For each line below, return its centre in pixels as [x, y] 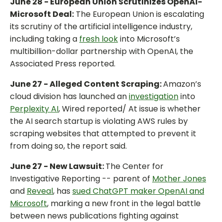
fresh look [99, 39]
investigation [154, 97]
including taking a [45, 39]
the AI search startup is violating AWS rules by [99, 121]
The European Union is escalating [139, 14]
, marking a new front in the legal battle [124, 204]
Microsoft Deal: [42, 14]
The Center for [135, 166]
